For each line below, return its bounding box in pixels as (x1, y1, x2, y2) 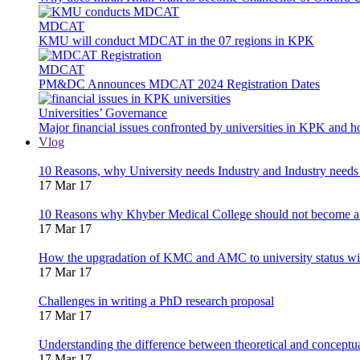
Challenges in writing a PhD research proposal (39, 293, 274, 308)
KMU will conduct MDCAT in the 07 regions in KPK (39, 33, 314, 47)
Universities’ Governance (39, 105, 167, 120)
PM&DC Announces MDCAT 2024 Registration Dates (39, 76, 320, 91)
